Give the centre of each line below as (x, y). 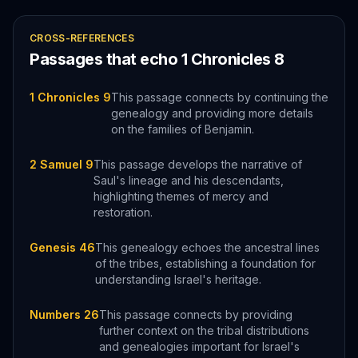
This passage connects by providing (196, 314)
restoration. (123, 212)
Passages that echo (105, 59)
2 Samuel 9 (62, 164)
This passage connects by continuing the (220, 97)
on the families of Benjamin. (183, 129)
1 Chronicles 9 (70, 97)
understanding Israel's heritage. (178, 279)
